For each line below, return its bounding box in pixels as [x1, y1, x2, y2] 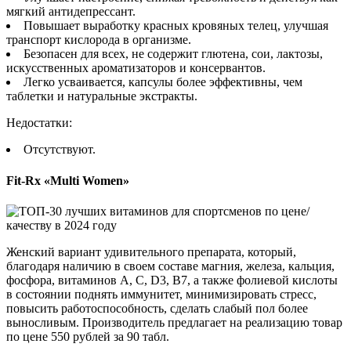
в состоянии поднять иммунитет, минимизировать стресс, [6, 287, 317, 301]
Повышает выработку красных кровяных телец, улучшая [24, 19, 328, 33]
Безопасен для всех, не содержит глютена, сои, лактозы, [24, 47, 323, 61]
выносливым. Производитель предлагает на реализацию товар [6, 315, 342, 329]
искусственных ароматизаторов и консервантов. [6, 61, 266, 75]
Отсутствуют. [24, 143, 96, 157]
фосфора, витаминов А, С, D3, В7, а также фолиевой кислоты [6, 273, 338, 287]
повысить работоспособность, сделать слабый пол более [6, 301, 308, 315]
